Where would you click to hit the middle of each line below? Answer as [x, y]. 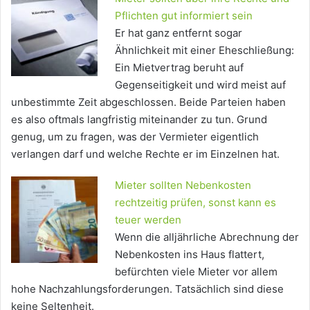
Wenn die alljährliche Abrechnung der [207, 237]
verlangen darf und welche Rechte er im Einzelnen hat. [145, 154]
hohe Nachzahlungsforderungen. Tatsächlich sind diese [147, 289]
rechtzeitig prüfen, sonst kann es [195, 203]
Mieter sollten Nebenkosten [183, 185]
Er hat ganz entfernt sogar [179, 33]
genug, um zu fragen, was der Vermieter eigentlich [135, 137]
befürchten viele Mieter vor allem [196, 272]
